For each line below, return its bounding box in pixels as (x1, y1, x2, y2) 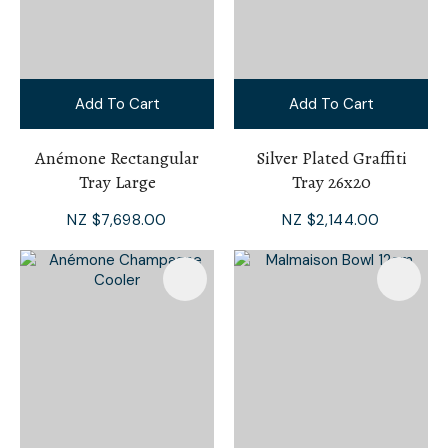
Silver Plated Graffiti (255, 145, 407, 170)
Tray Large (78, 169, 156, 194)
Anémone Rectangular (35, 145, 199, 170)
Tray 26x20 (291, 169, 371, 194)
